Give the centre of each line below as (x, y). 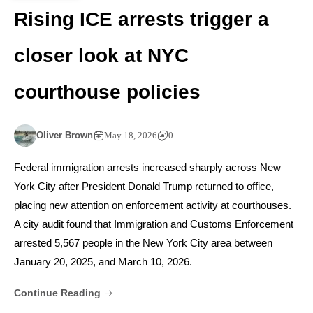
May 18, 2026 (131, 136)
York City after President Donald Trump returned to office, (144, 187)
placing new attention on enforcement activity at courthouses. (153, 205)
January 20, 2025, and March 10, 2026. (103, 262)
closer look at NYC (101, 56)
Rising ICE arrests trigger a (141, 20)
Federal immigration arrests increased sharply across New (147, 168)
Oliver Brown (65, 136)
